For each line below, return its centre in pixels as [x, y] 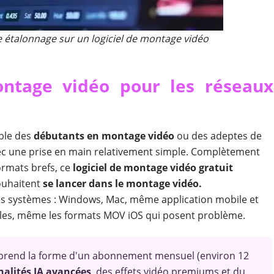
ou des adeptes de [218, 136]
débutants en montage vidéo [104, 136]
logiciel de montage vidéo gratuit [151, 168]
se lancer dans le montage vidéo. [122, 183]
